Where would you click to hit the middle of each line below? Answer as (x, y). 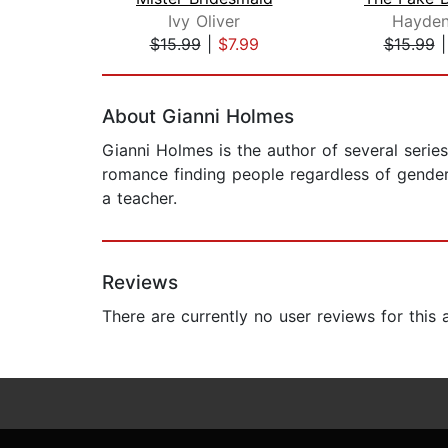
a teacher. (139, 198)
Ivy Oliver (204, 21)
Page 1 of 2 (145, 65)
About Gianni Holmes (198, 117)
